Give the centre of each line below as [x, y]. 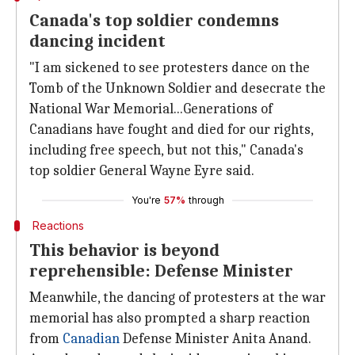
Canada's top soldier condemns [154, 21]
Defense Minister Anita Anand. [216, 339]
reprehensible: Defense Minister [161, 271]
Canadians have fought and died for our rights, [171, 130]
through [206, 200]
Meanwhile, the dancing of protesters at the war [177, 298]
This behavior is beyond [124, 250]
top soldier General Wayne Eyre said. [142, 171]
